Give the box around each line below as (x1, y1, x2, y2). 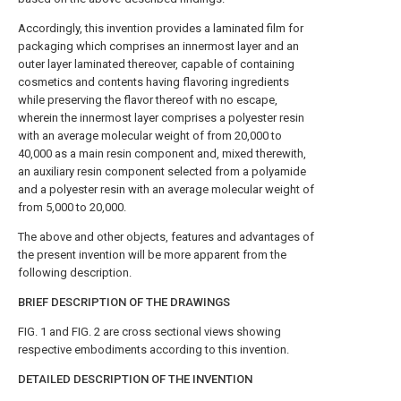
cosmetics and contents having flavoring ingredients (18, 75, 289, 89)
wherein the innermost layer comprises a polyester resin (18, 111, 304, 124)
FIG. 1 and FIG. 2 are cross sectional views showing (18, 325, 281, 338)
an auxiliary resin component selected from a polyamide (18, 165, 306, 178)
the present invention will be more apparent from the (18, 248, 286, 261)
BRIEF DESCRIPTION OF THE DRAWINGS (18, 295, 230, 309)
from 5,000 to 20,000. (18, 200, 126, 214)
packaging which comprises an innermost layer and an (18, 39, 299, 53)
